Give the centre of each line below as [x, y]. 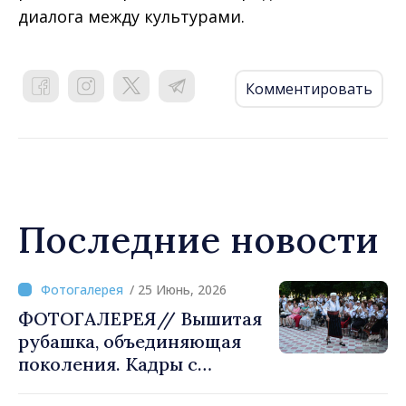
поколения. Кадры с [108, 363]
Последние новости [198, 239]
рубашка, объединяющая [130, 341]
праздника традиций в [119, 386]
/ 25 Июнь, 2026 [178, 289]
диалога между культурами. [131, 16]
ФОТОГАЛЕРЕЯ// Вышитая [140, 318]
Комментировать [309, 88]
